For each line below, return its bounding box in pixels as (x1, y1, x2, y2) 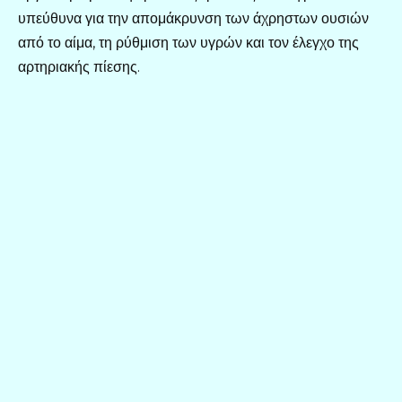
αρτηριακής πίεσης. (18, 57, 140, 75)
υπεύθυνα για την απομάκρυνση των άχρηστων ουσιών (18, 9, 369, 27)
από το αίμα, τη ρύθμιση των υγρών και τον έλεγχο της (18, 33, 359, 51)
